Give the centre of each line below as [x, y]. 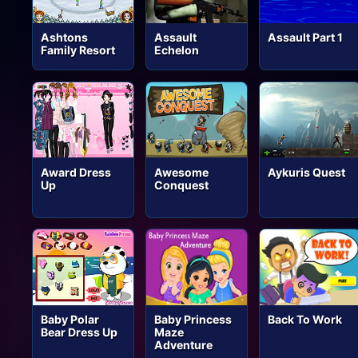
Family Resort [78, 50]
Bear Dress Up [80, 332]
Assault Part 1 [306, 37]
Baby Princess [193, 320]
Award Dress [76, 172]
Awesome [182, 172]
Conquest [182, 185]
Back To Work [305, 320]
